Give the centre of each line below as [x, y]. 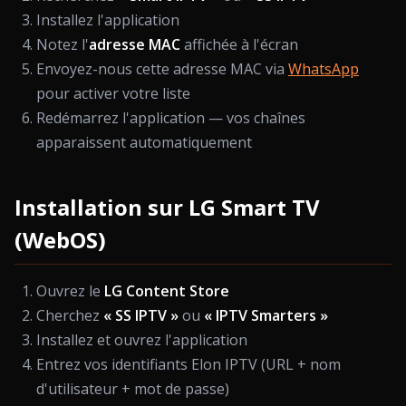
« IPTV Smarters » [266, 315]
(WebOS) [60, 240]
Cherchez [70, 315]
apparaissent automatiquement [144, 142]
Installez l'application [108, 20]
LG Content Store [167, 291]
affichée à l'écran [239, 44]
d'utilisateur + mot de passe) [133, 389]
